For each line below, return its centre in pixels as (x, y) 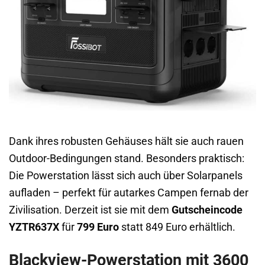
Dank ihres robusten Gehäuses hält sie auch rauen (126, 142)
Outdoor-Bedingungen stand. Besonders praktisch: (127, 159)
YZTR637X (34, 227)
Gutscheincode (207, 210)
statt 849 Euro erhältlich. (177, 227)
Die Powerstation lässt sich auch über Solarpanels (126, 176)
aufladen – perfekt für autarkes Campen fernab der (129, 193)
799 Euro (98, 227)
